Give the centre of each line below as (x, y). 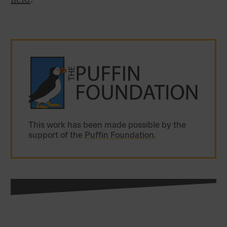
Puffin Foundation (120, 136)
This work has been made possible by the (107, 126)
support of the (57, 136)
